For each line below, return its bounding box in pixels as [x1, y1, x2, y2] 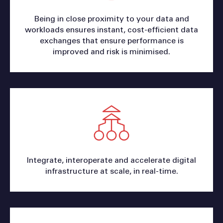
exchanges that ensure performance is [39, 36, 184, 45]
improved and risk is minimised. [53, 47, 170, 56]
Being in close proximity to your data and [34, 14, 189, 23]
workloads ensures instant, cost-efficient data [25, 25, 198, 34]
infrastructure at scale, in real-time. [45, 167, 178, 175]
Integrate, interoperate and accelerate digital [27, 156, 196, 164]
